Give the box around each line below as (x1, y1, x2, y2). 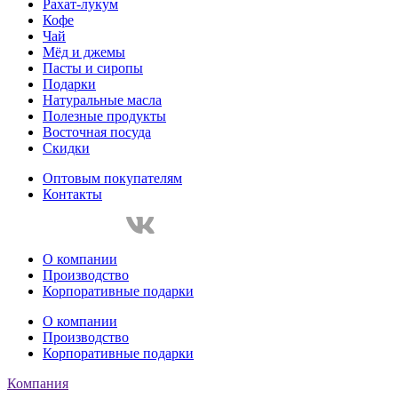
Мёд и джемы (43, 44, 125, 60)
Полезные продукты (43, 108, 166, 124)
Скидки (43, 140, 90, 156)
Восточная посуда (43, 124, 151, 140)
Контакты (43, 187, 102, 203)
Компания (7, 376, 68, 392)
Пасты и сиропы (43, 60, 143, 76)
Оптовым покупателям (43, 171, 182, 187)
